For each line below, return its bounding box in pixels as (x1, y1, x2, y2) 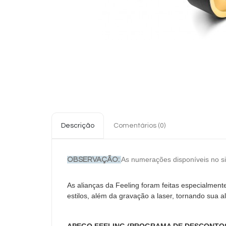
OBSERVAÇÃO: (67, 156, 121, 164)
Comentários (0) (114, 122, 165, 130)
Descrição (61, 122, 94, 130)
